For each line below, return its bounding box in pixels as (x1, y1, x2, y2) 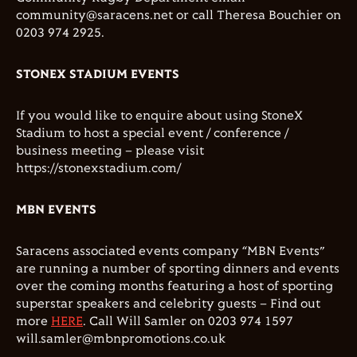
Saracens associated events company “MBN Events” (16, 245, 324, 258)
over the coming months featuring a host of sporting (16, 280, 333, 293)
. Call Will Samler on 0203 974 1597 (83, 315, 293, 328)
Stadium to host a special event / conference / (16, 127, 288, 140)
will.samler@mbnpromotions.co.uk (16, 332, 226, 346)
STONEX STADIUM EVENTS (16, 68, 179, 81)
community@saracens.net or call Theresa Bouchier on (16, 9, 341, 22)
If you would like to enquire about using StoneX (16, 109, 303, 123)
